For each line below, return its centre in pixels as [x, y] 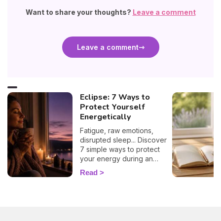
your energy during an [116, 159]
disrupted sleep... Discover [123, 140]
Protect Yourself [112, 107]
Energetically [105, 117]
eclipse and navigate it [116, 168]
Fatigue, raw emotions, [116, 131]
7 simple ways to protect [120, 149]
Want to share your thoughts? [79, 12]
